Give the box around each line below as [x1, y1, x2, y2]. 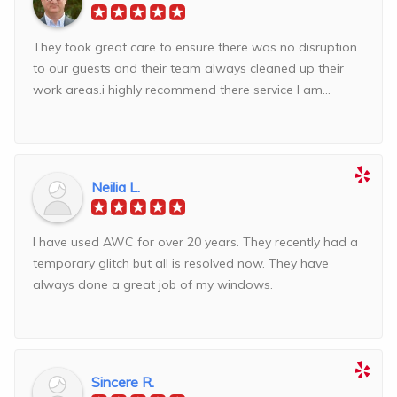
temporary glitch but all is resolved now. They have [33, 255, 329, 272]
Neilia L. [91, 178, 140, 197]
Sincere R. [91, 373, 154, 392]
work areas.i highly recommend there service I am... [33, 82, 331, 98]
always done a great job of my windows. [33, 276, 273, 293]
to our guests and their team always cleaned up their [33, 60, 344, 77]
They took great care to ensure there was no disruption [33, 39, 357, 56]
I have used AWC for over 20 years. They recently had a [33, 234, 358, 251]
